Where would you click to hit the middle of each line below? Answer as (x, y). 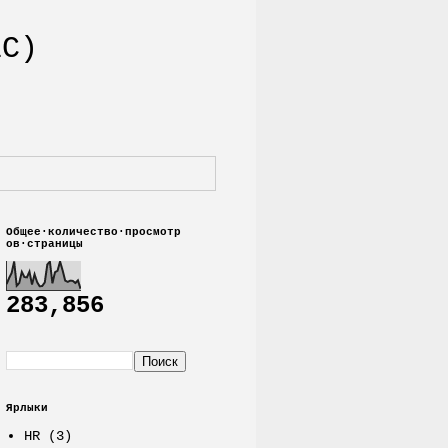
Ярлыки (27, 407)
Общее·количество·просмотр (93, 231)
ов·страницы (44, 243)
